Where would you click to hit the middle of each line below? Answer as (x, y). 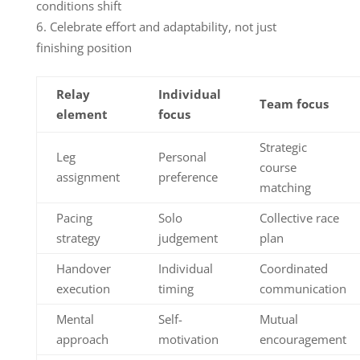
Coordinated (293, 268)
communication (303, 288)
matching (285, 187)
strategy (78, 237)
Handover (83, 268)
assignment (88, 176)
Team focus (294, 103)
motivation (188, 339)
